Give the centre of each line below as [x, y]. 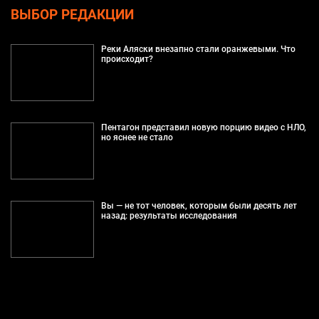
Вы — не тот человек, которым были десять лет [199, 205]
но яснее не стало [137, 137]
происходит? [127, 59]
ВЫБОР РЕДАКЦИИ [72, 15]
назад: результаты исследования [169, 215]
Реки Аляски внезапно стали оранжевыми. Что [198, 49]
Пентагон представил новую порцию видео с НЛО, [203, 127]
